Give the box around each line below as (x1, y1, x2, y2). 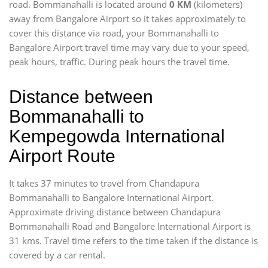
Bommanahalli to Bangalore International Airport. (9, 191, 214, 203)
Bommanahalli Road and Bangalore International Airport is (9, 220, 251, 232)
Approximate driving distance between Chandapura (9, 206, 221, 218)
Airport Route (9, 146, 115, 166)
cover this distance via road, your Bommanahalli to (9, 27, 219, 39)
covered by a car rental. (9, 249, 105, 261)
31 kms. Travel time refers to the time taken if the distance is (9, 234, 258, 246)
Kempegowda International (9, 126, 225, 146)
